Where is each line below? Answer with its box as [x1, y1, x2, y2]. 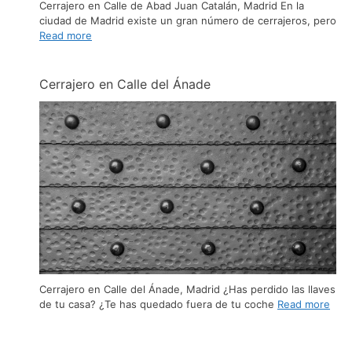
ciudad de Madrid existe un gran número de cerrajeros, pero [39, 13, 336, 27]
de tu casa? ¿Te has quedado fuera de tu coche [39, 297, 277, 310]
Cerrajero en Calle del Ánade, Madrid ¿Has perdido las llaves [39, 282, 335, 295]
